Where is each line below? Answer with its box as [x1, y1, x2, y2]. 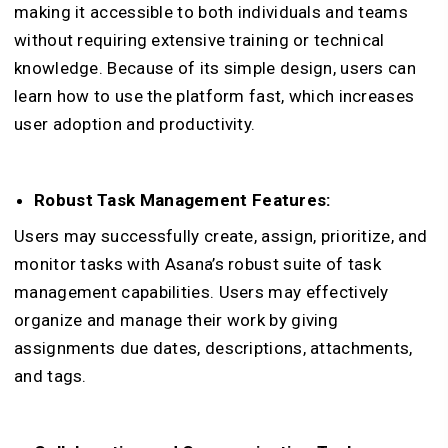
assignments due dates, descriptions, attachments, [14, 338, 413, 358]
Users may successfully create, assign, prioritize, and [14, 226, 428, 246]
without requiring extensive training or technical [14, 30, 385, 50]
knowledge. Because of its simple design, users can [14, 58, 416, 78]
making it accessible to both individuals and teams [14, 2, 408, 22]
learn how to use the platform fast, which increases [14, 86, 415, 106]
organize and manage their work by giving [14, 310, 338, 330]
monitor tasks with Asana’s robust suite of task [14, 254, 382, 274]
